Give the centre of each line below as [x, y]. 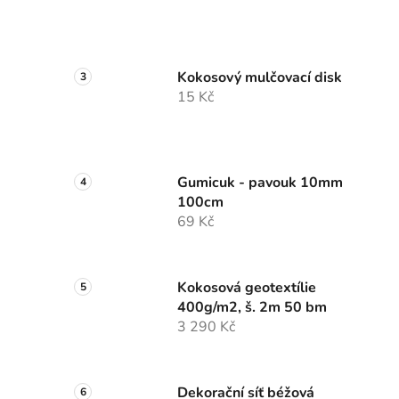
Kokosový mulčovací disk [260, 78]
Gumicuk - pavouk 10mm [260, 183]
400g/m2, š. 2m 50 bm [252, 308]
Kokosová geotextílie [247, 288]
